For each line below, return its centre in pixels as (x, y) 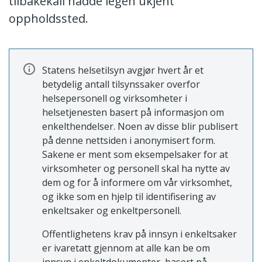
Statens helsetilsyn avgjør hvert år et (123, 70)
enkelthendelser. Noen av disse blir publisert (140, 126)
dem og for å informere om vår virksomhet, (137, 182)
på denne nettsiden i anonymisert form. (129, 140)
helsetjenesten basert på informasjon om (133, 112)
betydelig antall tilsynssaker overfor (121, 84)
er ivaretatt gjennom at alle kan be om (126, 248)
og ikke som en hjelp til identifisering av (129, 196)
